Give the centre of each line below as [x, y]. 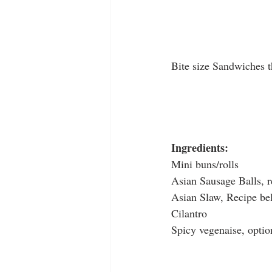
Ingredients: [200, 148]
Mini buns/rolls [205, 164]
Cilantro [189, 213]
